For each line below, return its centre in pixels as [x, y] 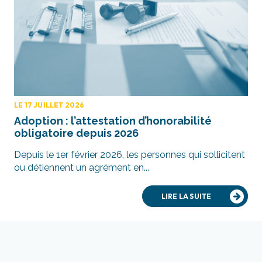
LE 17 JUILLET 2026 [49, 105]
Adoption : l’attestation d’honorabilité [113, 121]
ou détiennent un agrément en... [82, 168]
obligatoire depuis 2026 [76, 133]
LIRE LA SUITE [186, 196]
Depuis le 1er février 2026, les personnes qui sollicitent [130, 155]
